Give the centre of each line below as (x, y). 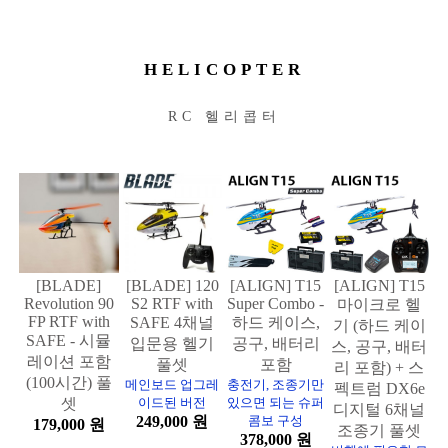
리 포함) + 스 (379, 367)
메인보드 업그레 (172, 384)
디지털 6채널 (379, 409)
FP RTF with (68, 321)
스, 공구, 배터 (379, 346)
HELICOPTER (224, 70)
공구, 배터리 (275, 343)
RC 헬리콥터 (224, 117)
